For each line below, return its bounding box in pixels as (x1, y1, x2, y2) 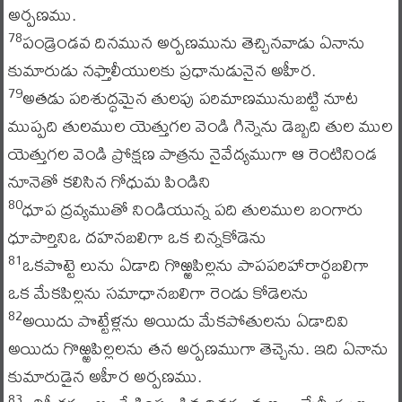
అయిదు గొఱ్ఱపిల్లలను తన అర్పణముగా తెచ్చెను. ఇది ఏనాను (7, 330, 389, 365)
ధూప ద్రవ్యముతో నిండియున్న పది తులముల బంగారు (22, 191, 363, 226)
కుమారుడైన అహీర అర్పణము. (7, 358, 202, 393)
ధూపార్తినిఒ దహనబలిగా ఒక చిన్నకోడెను (7, 219, 267, 254)
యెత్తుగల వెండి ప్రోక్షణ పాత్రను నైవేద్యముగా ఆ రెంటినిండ (7, 135, 377, 170)
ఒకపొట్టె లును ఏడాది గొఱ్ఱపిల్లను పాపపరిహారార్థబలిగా (22, 247, 369, 282)
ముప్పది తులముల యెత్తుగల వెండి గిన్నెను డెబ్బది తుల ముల (7, 108, 393, 143)
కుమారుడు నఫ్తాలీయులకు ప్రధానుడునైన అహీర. (7, 52, 316, 87)
